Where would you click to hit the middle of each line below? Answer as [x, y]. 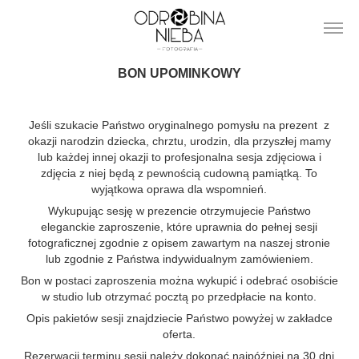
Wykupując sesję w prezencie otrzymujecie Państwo [179, 211]
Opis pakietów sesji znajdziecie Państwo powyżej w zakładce [179, 318]
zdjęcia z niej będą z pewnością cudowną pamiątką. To [179, 173]
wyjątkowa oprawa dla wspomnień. [179, 189]
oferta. [179, 334]
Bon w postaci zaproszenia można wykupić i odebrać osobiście [179, 280]
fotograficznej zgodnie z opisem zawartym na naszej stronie [179, 243]
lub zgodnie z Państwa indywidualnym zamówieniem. [179, 259]
